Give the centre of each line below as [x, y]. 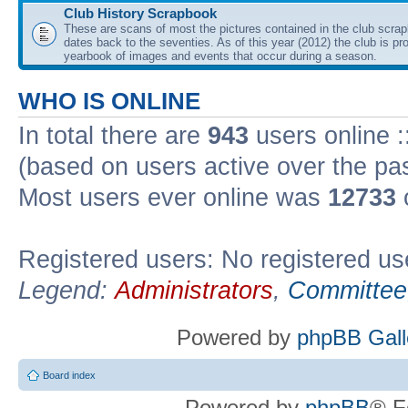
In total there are [113, 135]
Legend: [66, 290]
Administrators [194, 290]
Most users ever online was [173, 197]
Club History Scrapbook [140, 13]
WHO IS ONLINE [109, 101]
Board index [69, 375]
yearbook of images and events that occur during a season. [220, 56]
